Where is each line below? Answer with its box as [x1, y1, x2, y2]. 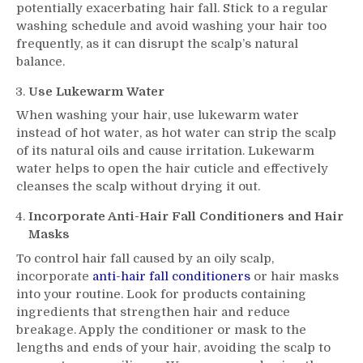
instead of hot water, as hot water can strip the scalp [16, 126, 336, 140]
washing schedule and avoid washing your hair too [16, 18, 327, 33]
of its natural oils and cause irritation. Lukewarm [16, 143, 314, 158]
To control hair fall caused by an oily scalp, [16, 250, 274, 266]
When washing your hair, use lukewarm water [16, 108, 299, 122]
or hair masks [250, 268, 339, 284]
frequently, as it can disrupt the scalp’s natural [16, 36, 298, 51]
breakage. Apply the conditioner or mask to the [16, 322, 306, 337]
